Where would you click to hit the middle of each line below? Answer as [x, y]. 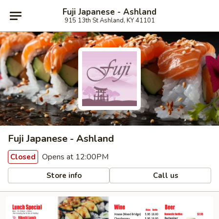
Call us [165, 175]
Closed [23, 157]
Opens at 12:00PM [74, 157]
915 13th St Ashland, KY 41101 [109, 20]
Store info [63, 175]
